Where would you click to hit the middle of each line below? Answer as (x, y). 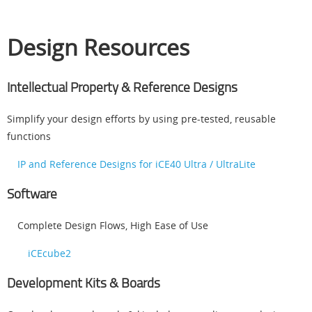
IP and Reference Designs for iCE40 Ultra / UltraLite (136, 164)
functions (29, 136)
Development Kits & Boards (84, 283)
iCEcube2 (49, 253)
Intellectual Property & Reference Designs (122, 87)
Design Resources (98, 47)
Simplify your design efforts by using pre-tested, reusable (141, 119)
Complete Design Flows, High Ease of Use (113, 226)
